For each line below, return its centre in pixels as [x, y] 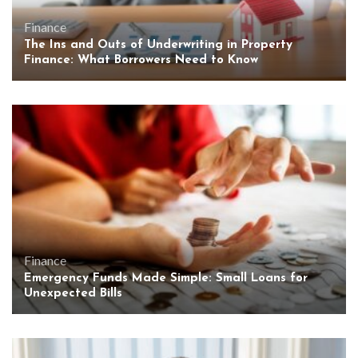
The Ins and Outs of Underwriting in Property [158, 46]
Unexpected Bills [73, 293]
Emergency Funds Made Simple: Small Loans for [166, 278]
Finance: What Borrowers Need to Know [141, 61]
